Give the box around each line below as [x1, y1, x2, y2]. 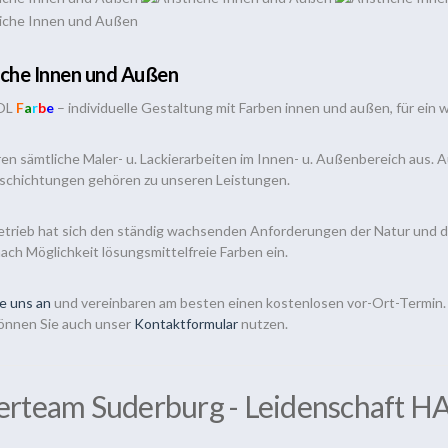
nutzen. [238, 314, 288, 332]
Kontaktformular [134, 314, 238, 332]
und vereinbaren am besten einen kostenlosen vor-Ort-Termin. [51, 293, 446, 311]
